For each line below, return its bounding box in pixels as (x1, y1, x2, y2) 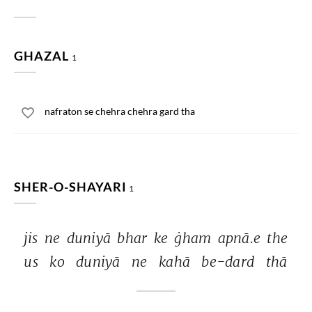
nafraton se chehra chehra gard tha (45, 105, 195, 117)
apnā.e (217, 229, 265, 247)
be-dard (201, 253, 258, 270)
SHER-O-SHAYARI (14, 179, 127, 194)
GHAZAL (14, 48, 72, 63)
